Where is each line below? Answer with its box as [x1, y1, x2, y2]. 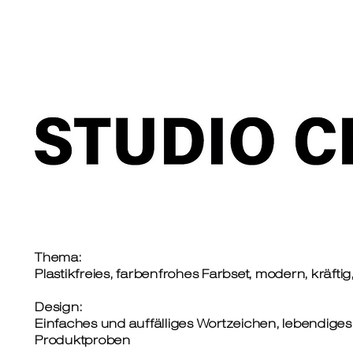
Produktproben [35, 336, 131, 347]
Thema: [35, 253, 82, 265]
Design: [35, 303, 83, 314]
